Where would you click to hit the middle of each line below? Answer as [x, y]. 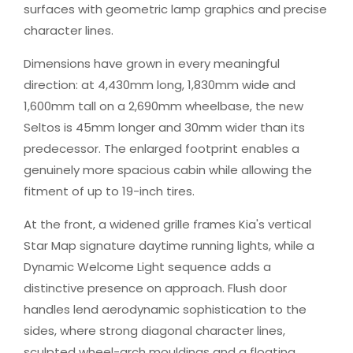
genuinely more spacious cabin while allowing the [168, 170]
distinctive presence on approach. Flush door [155, 288]
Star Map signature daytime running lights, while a [169, 245]
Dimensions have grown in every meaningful [152, 63]
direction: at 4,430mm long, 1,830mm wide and [160, 85]
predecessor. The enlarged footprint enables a [162, 149]
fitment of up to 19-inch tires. [109, 191]
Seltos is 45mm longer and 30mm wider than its [164, 127]
